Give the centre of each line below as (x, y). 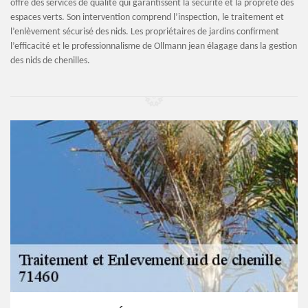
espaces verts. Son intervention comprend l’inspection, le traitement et (147, 18)
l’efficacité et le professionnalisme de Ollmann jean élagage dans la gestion (154, 46)
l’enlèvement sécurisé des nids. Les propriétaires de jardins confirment (145, 32)
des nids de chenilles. (50, 61)
